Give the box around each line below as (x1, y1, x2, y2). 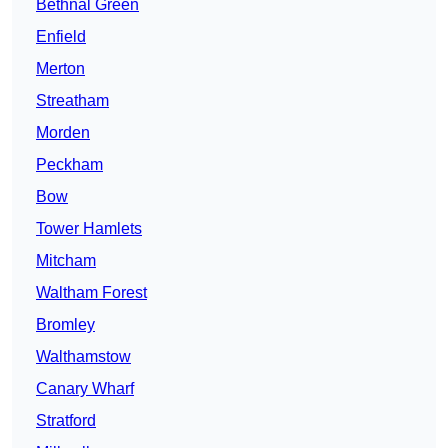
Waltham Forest (36, 284, 147, 302)
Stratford (36, 412, 96, 430)
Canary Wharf (36, 380, 134, 398)
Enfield (36, 28, 86, 46)
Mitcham (36, 252, 96, 270)
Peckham (36, 156, 103, 174)
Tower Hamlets (36, 220, 142, 238)
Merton (36, 60, 85, 78)
